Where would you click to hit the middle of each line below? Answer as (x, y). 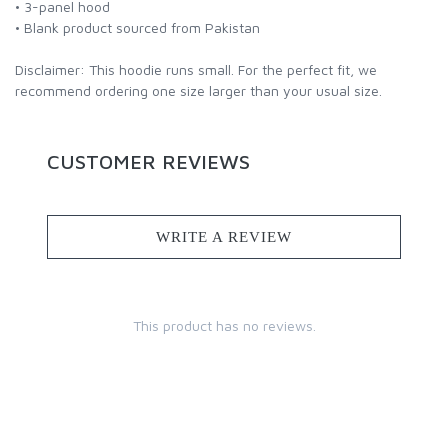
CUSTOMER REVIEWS (148, 162)
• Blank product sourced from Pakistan (137, 28)
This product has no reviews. (224, 326)
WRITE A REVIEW (224, 237)
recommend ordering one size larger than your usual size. (198, 91)
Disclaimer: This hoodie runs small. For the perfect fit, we (196, 70)
